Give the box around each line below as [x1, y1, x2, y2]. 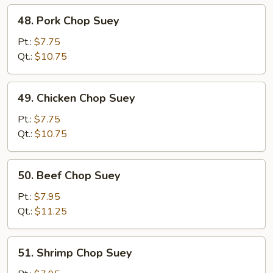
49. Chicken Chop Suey [18, 91, 135, 105]
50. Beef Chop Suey [18, 168, 120, 183]
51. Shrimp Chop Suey [18, 246, 132, 260]
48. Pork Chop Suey [18, 13, 119, 28]
